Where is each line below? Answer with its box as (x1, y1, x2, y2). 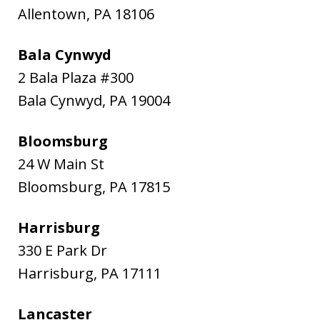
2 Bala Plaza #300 (18, 68, 134, 88)
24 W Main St (18, 154, 104, 174)
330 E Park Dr (18, 241, 107, 261)
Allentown (18, 4, 86, 24)
